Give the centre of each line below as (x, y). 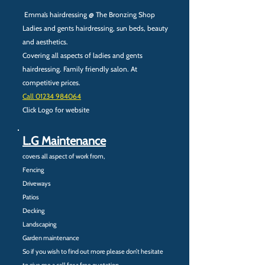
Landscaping (39, 224)
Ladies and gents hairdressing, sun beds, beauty (95, 28)
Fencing (33, 170)
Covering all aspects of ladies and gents (83, 55)
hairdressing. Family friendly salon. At (80, 69)
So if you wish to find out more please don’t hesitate (93, 251)
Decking (33, 211)
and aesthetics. (45, 42)
